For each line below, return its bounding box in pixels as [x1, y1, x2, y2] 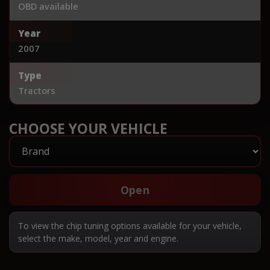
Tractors [18, 84, 55, 96]
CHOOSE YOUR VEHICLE [9, 118, 168, 138]
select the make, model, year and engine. [18, 232, 178, 244]
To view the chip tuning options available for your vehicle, [18, 219, 242, 231]
